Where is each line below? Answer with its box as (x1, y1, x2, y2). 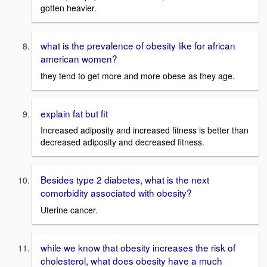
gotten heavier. (41, 1, 97, 14)
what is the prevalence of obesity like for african (41, 38, 235, 52)
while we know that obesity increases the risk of (41, 240, 235, 254)
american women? (41, 51, 117, 65)
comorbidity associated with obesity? (41, 186, 192, 200)
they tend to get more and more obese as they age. (41, 69, 235, 82)
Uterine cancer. (41, 203, 98, 216)
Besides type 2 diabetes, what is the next (41, 173, 209, 187)
